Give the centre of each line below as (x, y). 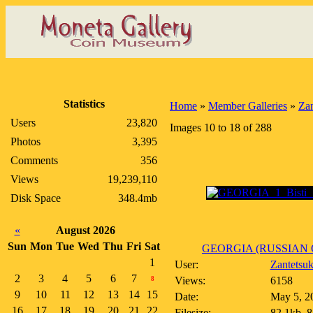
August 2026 (86, 230)
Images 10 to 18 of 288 (221, 128)
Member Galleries (248, 106)
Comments (34, 160)
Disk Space (36, 198)
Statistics (84, 104)
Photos (26, 141)
